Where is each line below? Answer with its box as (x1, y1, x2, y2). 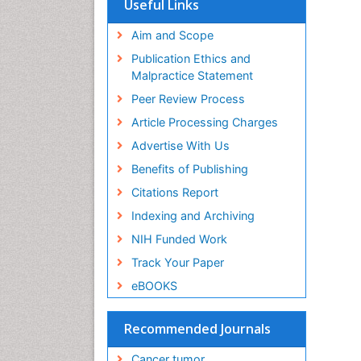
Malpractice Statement (131, 68, 253, 83)
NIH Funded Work (131, 232, 227, 247)
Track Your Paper (131, 255, 224, 270)
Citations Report (131, 185, 218, 200)
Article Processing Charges (131, 115, 278, 130)
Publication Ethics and (131, 52, 251, 66)
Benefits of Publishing (131, 162, 248, 176)
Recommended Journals (124, 320, 271, 338)
